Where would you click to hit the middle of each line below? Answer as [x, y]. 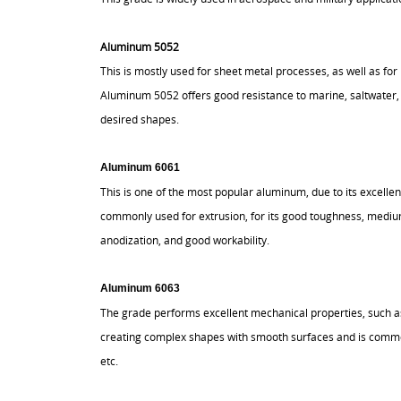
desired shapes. [140, 119]
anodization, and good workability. [185, 240]
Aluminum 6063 [140, 288]
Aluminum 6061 [140, 167]
